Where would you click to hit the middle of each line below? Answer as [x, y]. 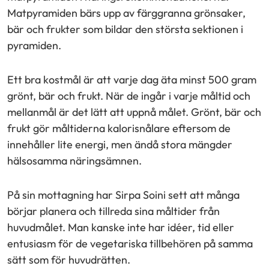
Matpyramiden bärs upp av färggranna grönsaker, [126, 13]
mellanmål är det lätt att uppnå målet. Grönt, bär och [134, 112]
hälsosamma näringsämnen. [74, 160]
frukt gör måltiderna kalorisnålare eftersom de [119, 128]
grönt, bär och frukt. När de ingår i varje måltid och [129, 95]
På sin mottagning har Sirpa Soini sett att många [123, 195]
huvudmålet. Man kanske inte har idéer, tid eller [121, 227]
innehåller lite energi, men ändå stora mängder [120, 144]
